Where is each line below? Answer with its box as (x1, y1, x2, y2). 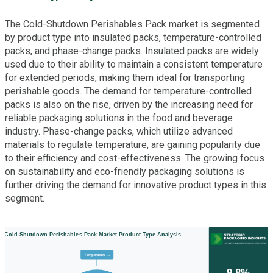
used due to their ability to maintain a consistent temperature (5, 58, 263, 71)
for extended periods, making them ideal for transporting (5, 72, 245, 84)
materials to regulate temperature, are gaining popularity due (5, 139, 260, 151)
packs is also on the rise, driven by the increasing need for (5, 99, 253, 111)
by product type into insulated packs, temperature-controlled (5, 32, 261, 44)
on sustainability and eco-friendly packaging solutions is (5, 166, 244, 178)
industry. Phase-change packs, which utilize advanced (5, 126, 233, 138)
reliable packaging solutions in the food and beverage (5, 112, 233, 124)
